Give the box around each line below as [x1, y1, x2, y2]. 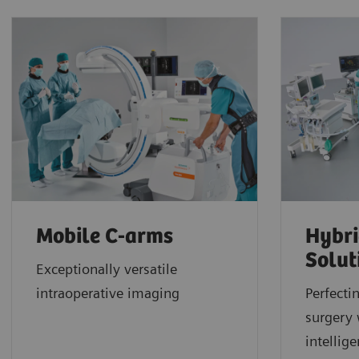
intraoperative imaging [36, 284, 179, 302]
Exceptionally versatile [36, 260, 177, 278]
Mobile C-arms [36, 224, 173, 250]
